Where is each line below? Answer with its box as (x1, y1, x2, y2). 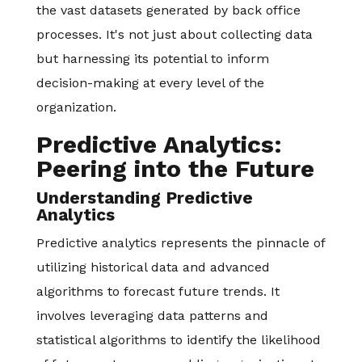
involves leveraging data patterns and (36, 308, 268, 323)
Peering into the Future (36, 154, 314, 183)
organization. (36, 99, 116, 115)
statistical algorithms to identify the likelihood (36, 332, 321, 347)
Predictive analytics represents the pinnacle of (36, 235, 325, 250)
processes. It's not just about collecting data (36, 27, 313, 42)
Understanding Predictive (36, 187, 253, 208)
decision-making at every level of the (36, 75, 264, 90)
